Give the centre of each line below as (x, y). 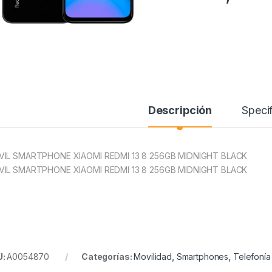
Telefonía (252, 257)
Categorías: (107, 257)
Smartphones (202, 257)
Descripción (180, 110)
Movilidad (153, 257)
